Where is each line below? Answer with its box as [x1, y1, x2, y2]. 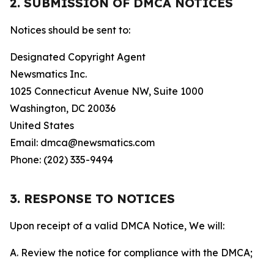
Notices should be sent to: [10, 24, 130, 36]
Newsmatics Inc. [10, 68, 87, 80]
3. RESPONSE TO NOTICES [10, 191, 175, 206]
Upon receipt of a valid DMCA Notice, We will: [10, 220, 224, 232]
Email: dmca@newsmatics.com [10, 136, 155, 149]
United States [10, 119, 74, 131]
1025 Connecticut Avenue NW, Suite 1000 [10, 85, 204, 97]
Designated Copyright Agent [10, 51, 146, 63]
